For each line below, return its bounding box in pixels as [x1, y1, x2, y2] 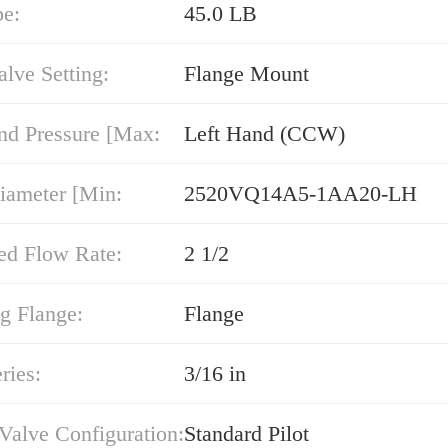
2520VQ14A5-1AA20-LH [184, 181, 417, 206]
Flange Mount [184, 61, 309, 86]
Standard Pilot [184, 421, 309, 446]
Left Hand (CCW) [184, 121, 345, 146]
